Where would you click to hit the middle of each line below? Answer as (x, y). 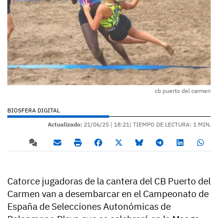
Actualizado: (65, 125)
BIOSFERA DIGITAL (34, 110)
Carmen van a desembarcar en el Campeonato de (108, 194)
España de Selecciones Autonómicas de (89, 207)
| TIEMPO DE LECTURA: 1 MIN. (170, 125)
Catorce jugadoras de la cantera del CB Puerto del (109, 181)
